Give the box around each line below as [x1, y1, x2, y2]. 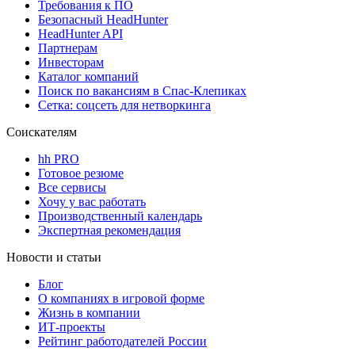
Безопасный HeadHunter [38, 12, 168, 26]
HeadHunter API [38, 26, 123, 40]
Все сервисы [38, 180, 106, 194]
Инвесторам [38, 55, 104, 69]
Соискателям [6, 124, 77, 139]
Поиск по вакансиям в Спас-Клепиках [38, 83, 246, 97]
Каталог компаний [38, 69, 139, 83]
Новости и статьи [6, 250, 101, 264]
